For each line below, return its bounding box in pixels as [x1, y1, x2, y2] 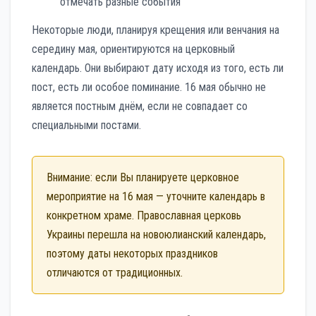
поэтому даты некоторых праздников [47, 246, 218, 260]
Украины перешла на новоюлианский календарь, [47, 227, 266, 241]
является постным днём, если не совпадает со [32, 99, 248, 113]
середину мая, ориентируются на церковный [32, 42, 235, 56]
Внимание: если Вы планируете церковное [47, 170, 239, 184]
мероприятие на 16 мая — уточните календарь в [47, 189, 265, 203]
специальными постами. [32, 118, 141, 132]
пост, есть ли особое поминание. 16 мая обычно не [32, 80, 266, 94]
